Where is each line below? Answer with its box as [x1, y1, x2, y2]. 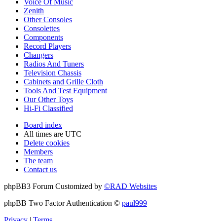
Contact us [24, 165, 57, 174]
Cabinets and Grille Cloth [24, 77, 103, 86]
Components [24, 33, 63, 42]
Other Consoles [24, 15, 72, 24]
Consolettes [24, 24, 60, 33]
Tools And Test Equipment [24, 86, 107, 95]
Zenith [24, 6, 44, 15]
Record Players [24, 42, 71, 51]
